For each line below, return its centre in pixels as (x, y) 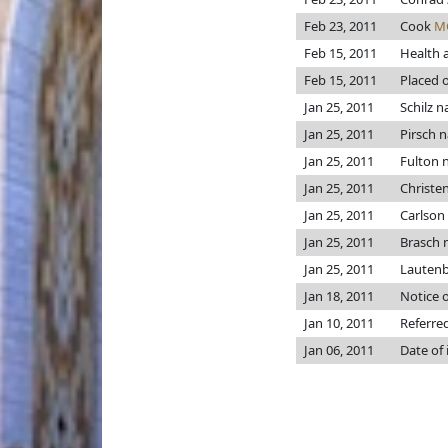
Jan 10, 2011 (339, 323)
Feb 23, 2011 (340, 26)
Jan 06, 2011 (339, 350)
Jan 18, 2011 (339, 296)
